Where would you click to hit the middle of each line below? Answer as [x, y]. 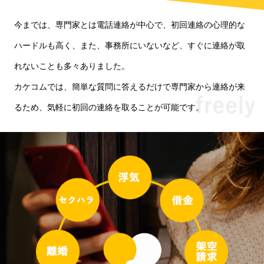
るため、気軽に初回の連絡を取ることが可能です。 [109, 107]
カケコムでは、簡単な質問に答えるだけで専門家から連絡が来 [130, 86]
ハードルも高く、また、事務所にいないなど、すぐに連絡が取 [130, 45]
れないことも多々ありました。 [72, 66]
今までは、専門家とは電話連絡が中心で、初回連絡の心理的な [130, 24]
